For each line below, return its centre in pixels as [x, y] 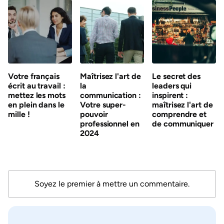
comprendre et [179, 114]
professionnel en [110, 124]
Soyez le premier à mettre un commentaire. [112, 184]
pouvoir [94, 114]
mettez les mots [37, 95]
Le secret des [176, 76]
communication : [111, 95]
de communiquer [183, 124]
